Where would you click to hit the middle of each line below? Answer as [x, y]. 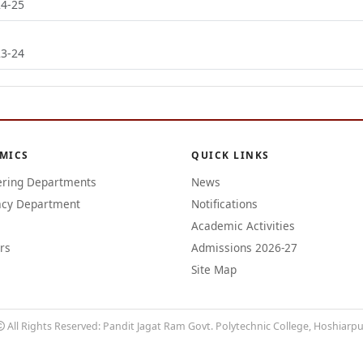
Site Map [214, 269]
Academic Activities [243, 226]
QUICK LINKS [231, 155]
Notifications [224, 204]
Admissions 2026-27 [244, 248]
